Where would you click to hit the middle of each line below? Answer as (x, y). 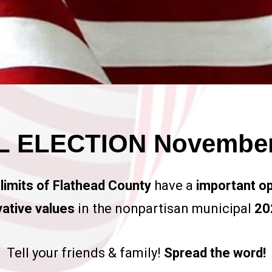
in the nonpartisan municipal (164, 209)
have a (173, 185)
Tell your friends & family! (83, 253)
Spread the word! (213, 253)
